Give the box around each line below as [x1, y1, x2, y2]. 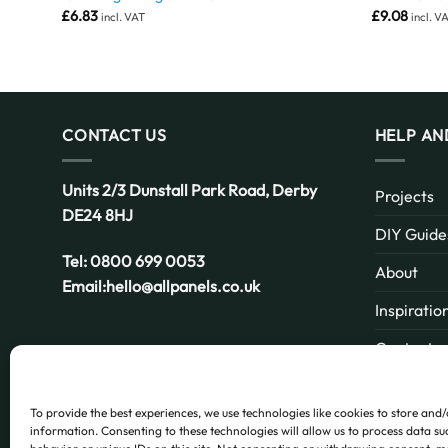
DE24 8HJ [62, 204, 133, 225]
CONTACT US [62, 125, 167, 146]
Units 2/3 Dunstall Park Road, [62, 179, 272, 200]
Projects [374, 185, 434, 206]
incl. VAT [100, 8, 145, 24]
